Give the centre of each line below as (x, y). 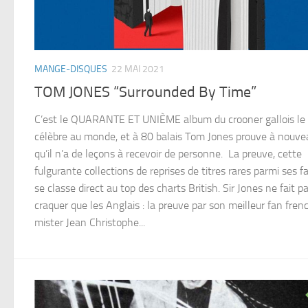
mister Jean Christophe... (90, 222)
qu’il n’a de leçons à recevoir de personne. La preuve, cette (168, 153)
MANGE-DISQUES (71, 69)
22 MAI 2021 (138, 69)
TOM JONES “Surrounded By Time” (145, 92)
